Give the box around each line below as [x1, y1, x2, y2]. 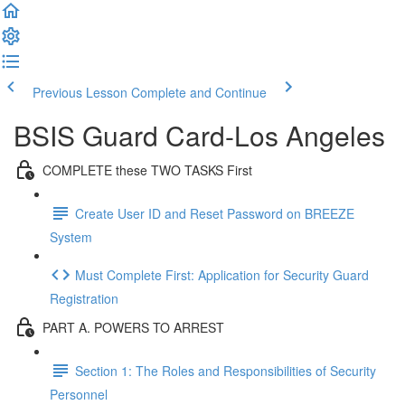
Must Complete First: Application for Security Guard [75, 265, 369, 284]
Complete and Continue [131, 83, 267, 101]
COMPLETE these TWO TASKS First [42, 160, 252, 179]
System [50, 228, 92, 246]
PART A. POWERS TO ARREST [42, 317, 224, 336]
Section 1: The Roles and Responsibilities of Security [75, 361, 376, 380]
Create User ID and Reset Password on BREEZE [75, 203, 354, 222]
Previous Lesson [33, 83, 127, 101]
